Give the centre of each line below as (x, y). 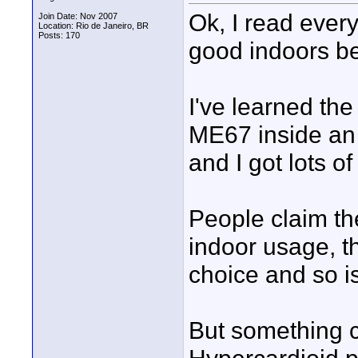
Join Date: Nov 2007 (78, 16)
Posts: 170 (59, 35)
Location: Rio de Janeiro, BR (93, 26)
